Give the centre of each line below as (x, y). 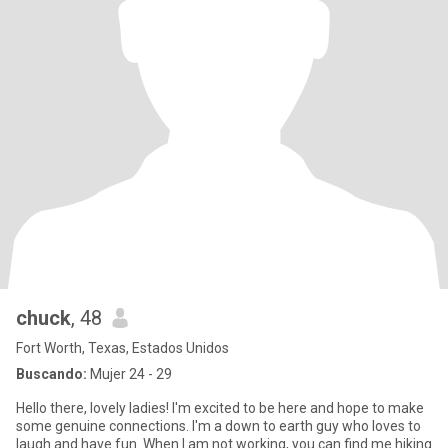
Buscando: (51, 374)
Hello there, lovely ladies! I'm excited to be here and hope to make (220, 408)
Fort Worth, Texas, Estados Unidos (122, 348)
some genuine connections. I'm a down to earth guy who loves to (218, 426)
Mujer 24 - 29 (129, 374)
